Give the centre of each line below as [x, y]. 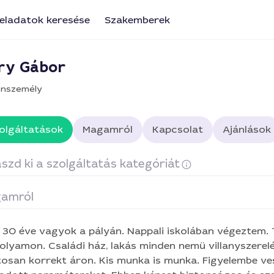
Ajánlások [246, 129]
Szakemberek [137, 20]
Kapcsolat [177, 129]
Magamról [107, 129]
